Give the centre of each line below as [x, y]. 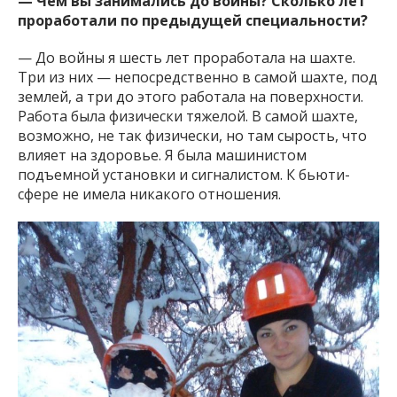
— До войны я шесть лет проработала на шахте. [187, 57]
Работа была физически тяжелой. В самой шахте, [188, 116]
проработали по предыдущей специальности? [193, 20]
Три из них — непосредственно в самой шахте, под [198, 77]
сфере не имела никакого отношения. [149, 194]
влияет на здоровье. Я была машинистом [162, 155]
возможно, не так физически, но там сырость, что [192, 135]
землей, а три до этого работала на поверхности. [191, 96]
